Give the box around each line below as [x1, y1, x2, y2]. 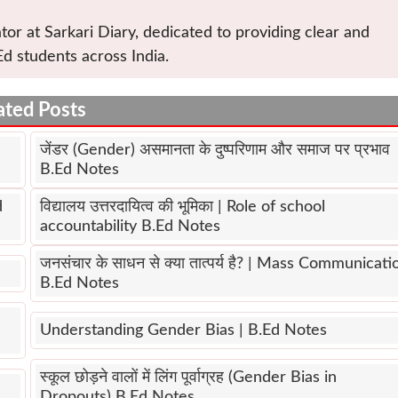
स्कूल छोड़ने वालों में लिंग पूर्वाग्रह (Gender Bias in [39, 370, 337, 386]
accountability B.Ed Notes [39, 219, 220, 235]
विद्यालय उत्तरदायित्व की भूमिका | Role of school [39, 199, 325, 216]
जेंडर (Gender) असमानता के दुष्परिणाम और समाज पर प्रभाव [39, 142, 390, 159]
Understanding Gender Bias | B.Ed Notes [39, 322, 327, 339]
